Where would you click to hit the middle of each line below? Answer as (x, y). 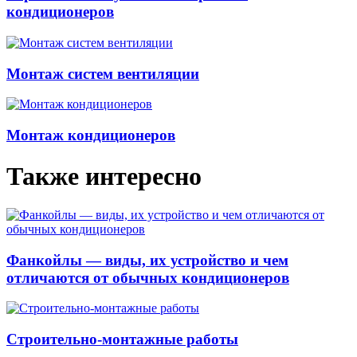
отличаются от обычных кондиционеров (148, 277)
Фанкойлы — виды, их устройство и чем (147, 260)
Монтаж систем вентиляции (103, 73)
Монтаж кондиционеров (91, 135)
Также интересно (104, 176)
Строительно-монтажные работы (122, 339)
